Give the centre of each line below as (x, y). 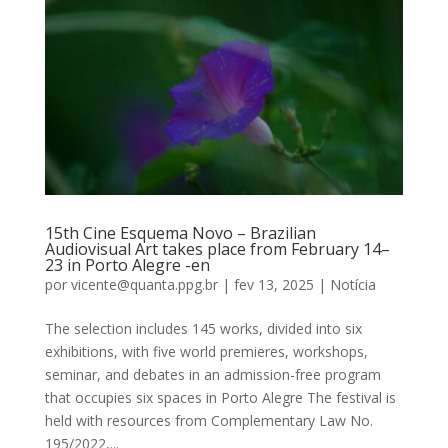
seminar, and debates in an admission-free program (212, 374)
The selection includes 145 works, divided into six (203, 328)
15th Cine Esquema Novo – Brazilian (180, 232)
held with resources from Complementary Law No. (208, 420)
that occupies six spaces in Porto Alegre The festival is (220, 397)
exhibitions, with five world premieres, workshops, (206, 351)
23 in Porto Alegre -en (127, 264)
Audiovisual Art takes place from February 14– (217, 248)
